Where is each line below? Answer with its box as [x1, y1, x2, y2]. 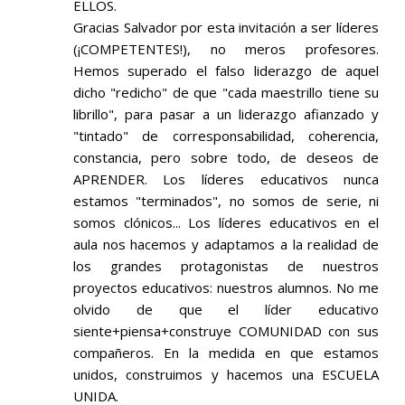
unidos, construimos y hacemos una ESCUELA [72, 365, 380, 384]
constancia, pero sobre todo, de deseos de [72, 148, 380, 167]
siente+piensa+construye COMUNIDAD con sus [72, 322, 380, 341]
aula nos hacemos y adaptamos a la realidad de [72, 235, 380, 254]
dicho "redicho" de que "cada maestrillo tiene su [72, 83, 380, 102]
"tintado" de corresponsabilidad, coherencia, [72, 127, 380, 146]
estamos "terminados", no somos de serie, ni [72, 192, 380, 211]
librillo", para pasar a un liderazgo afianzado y [72, 105, 380, 124]
